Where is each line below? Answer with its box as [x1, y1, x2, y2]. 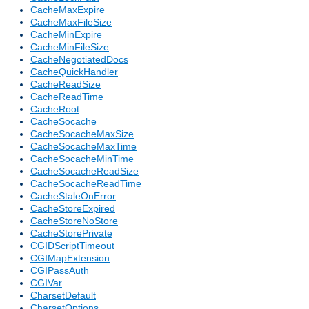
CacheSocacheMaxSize [30, 128, 134, 140]
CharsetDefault [30, 290, 96, 301]
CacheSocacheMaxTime [30, 141, 137, 152]
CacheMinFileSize [30, 41, 109, 53]
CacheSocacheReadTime [30, 178, 141, 190]
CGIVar [30, 277, 62, 289]
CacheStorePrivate [30, 228, 112, 239]
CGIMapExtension [30, 252, 110, 264]
